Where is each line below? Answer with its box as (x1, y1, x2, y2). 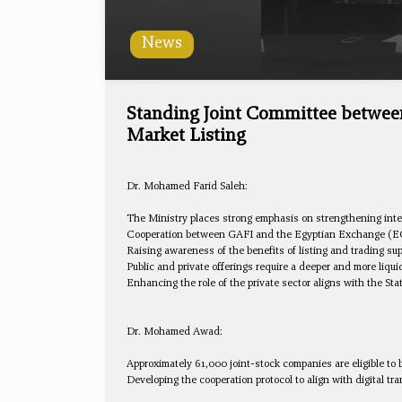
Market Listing (127, 127, 246, 146)
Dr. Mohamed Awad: (127, 326, 223, 337)
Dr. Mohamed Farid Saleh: (127, 180, 248, 192)
